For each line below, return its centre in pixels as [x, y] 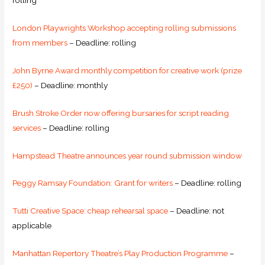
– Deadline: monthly [70, 85]
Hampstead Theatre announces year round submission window [127, 155]
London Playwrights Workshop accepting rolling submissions [125, 28]
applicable [32, 226]
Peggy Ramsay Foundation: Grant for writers [93, 183]
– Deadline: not [196, 211]
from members [40, 42]
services [27, 127]
